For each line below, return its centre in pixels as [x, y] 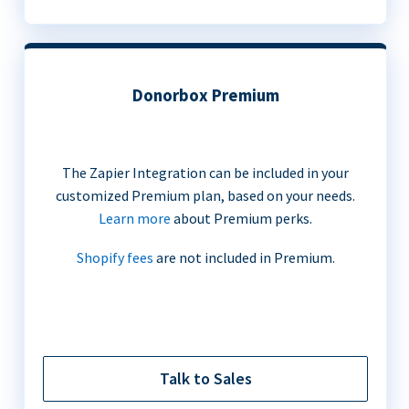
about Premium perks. [241, 218]
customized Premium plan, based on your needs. [205, 195]
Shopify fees [115, 257]
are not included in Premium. [244, 257]
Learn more [135, 218]
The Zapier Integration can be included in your [205, 172]
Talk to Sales [205, 378]
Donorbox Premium [205, 95]
